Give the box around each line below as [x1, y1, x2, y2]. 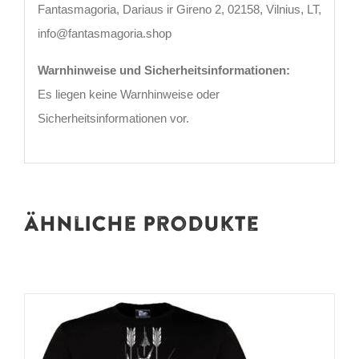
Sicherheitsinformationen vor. [37, 111, 189, 125]
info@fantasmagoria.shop [37, 26, 171, 40]
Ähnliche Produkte [24, 210, 259, 240]
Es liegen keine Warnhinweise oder [37, 87, 220, 101]
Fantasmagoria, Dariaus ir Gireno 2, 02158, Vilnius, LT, [37, 2, 321, 16]
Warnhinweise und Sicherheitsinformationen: [37, 63, 290, 77]
